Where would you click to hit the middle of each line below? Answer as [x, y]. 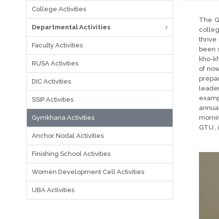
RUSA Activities [55, 63]
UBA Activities [53, 190]
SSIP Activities [52, 99]
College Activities [59, 9]
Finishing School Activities [71, 154]
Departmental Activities [71, 27]
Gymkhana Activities [63, 118]
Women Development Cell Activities [88, 172]
